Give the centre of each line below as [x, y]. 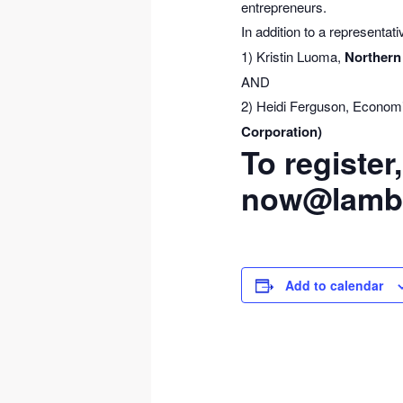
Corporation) [282, 131]
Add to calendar [335, 286]
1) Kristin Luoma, [293, 56]
